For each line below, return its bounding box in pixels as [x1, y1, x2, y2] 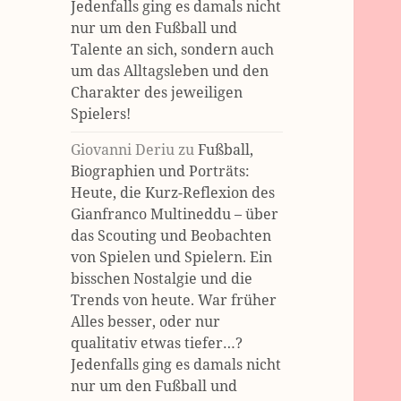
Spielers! [71, 104, 132, 124]
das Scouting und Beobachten [71, 226, 272, 246]
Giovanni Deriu [71, 140, 175, 160]
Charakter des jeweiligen [71, 82, 243, 103]
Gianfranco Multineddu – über [71, 204, 279, 225]
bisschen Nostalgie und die [71, 269, 253, 289]
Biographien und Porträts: [71, 161, 251, 182]
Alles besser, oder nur [71, 311, 221, 332]
